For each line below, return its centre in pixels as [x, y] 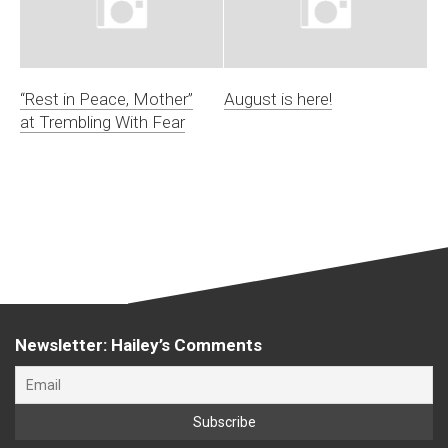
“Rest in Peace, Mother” [106, 98]
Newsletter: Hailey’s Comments [138, 344]
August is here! [278, 98]
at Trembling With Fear [102, 121]
